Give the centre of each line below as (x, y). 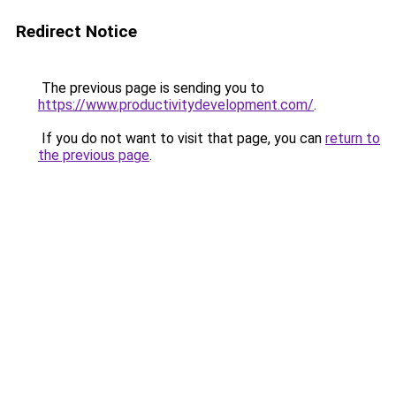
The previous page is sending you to (151, 88)
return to (353, 138)
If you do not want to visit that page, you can (182, 138)
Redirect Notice (76, 31)
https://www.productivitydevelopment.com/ (176, 105)
